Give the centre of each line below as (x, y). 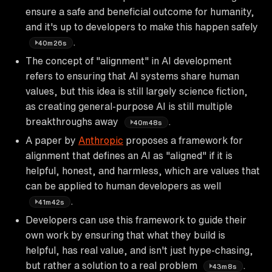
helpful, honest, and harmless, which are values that (143, 170)
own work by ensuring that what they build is (125, 235)
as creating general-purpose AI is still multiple (129, 106)
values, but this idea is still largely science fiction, (137, 91)
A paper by (52, 140)
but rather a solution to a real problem (113, 265)
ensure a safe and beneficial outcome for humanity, (140, 11)
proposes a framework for (183, 140)
